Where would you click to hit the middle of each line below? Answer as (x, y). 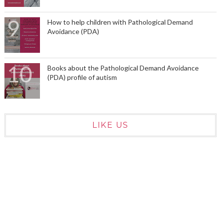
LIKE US (110, 125)
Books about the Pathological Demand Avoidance (123, 68)
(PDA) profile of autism (82, 77)
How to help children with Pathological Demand (120, 22)
